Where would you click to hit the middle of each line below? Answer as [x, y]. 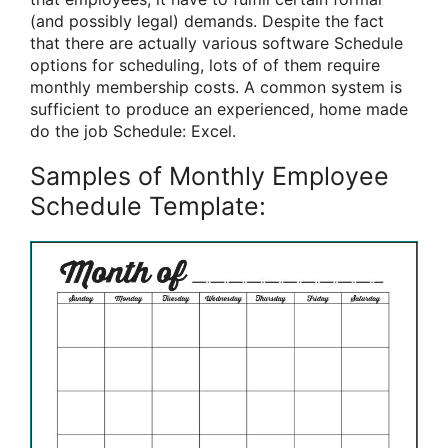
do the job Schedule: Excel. [133, 130]
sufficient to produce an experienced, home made [219, 108]
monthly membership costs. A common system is [216, 86]
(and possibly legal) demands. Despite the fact [207, 20]
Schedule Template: [148, 205]
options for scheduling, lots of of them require [205, 64]
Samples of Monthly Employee [209, 175]
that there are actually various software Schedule [216, 42]
